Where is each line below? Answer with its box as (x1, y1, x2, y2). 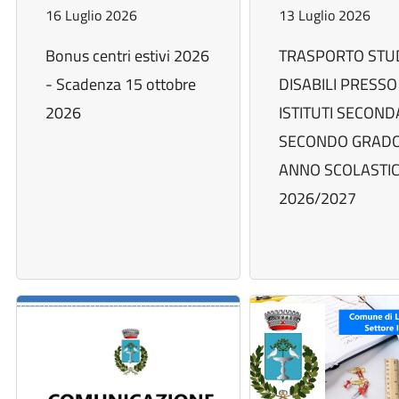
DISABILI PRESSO (278, 72, 397, 97)
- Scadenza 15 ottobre (45, 72, 196, 97)
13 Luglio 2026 (278, 4, 370, 27)
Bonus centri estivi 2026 (45, 44, 209, 69)
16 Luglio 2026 (45, 4, 137, 27)
